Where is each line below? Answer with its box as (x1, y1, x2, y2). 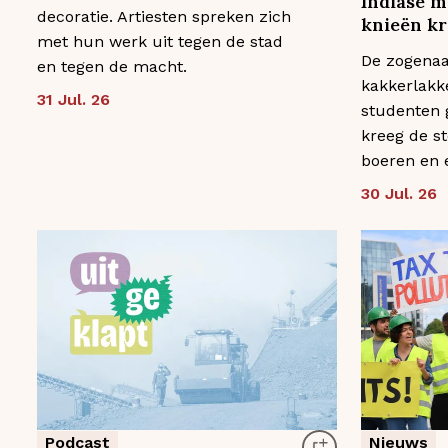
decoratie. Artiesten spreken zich (37, 7, 291, 27)
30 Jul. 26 (360, 184, 437, 204)
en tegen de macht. (37, 57, 187, 77)
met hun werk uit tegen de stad (37, 32, 283, 52)
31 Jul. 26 (37, 90, 110, 110)
